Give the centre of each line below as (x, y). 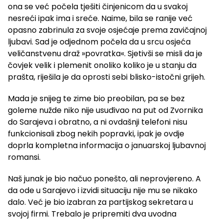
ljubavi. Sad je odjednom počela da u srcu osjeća (99, 42)
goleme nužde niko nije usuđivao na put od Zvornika (105, 110)
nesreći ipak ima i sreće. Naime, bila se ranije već (100, 19)
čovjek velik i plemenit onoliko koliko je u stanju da (102, 66)
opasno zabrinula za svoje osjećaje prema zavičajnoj (107, 30)
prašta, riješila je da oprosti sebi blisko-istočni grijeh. (107, 77)
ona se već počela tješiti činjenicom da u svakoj (98, 7)
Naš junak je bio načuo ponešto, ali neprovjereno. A (104, 179)
